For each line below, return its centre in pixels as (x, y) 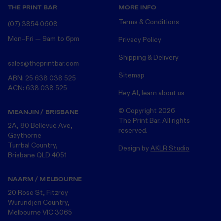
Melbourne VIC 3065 (40, 212)
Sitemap (131, 75)
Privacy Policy (140, 39)
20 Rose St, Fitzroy (38, 192)
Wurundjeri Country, (39, 202)
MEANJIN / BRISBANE (43, 111)
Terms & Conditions (149, 22)
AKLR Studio (170, 148)
